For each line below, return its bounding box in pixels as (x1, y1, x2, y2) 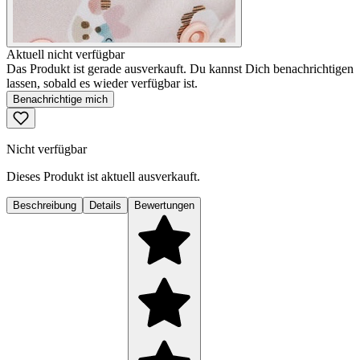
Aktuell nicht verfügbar (6, 47, 125, 62)
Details (89, 199, 121, 212)
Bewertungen (134, 199, 194, 212)
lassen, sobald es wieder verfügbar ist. (6, 76, 198, 91)
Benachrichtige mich (13, 93, 108, 106)
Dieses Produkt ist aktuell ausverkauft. (6, 170, 200, 184)
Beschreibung (13, 199, 76, 212)
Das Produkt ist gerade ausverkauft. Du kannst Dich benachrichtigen (6, 62, 354, 76)
